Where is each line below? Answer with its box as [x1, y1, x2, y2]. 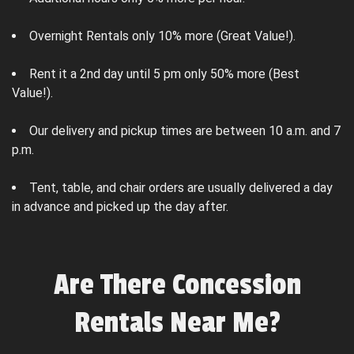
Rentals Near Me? [73, 306, 281, 341]
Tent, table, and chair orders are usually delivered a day [29, 180, 333, 196]
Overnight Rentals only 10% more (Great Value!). [29, 28, 296, 44]
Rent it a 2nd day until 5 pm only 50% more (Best [29, 66, 299, 82]
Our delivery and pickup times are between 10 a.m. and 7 [29, 123, 341, 139]
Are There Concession [53, 268, 301, 303]
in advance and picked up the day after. [12, 199, 228, 215]
